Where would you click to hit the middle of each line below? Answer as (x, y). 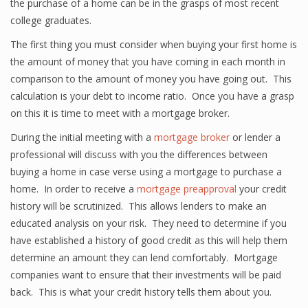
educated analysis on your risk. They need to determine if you (148, 223)
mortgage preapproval (187, 189)
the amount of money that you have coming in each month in (148, 62)
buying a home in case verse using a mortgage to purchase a (146, 172)
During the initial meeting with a (82, 137)
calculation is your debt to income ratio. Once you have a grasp (152, 96)
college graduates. (51, 20)
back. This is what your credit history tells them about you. (141, 292)
